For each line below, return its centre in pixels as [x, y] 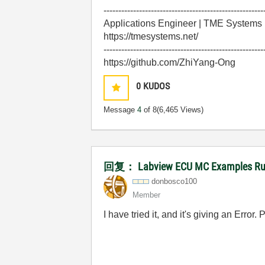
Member [147, 195]
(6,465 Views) [180, 109]
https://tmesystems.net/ [151, 36]
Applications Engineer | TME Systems [183, 23]
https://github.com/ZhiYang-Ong [170, 62]
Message [121, 109]
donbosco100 [174, 181]
